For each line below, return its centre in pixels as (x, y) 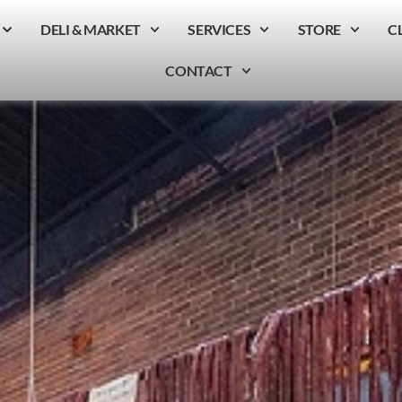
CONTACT (199, 70)
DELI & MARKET (91, 29)
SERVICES (219, 29)
